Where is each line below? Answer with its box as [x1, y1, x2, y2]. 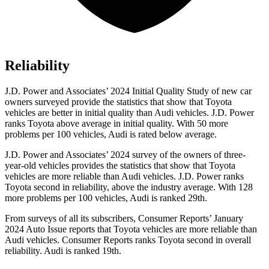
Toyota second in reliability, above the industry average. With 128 [5, 182, 253, 193]
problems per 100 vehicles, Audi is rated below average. [5, 129, 217, 140]
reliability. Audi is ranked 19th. [5, 246, 121, 256]
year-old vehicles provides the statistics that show [5, 160, 193, 171]
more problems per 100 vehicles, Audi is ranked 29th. [5, 193, 207, 204]
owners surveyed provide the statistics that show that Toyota [5, 97, 232, 107]
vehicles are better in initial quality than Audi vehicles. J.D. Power [5, 107, 254, 118]
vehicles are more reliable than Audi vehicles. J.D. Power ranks [5, 171, 244, 182]
